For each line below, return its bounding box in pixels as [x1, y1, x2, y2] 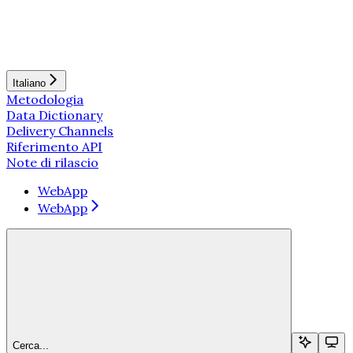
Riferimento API [6, 138, 102, 154]
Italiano [13, 76, 46, 89]
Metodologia [6, 91, 84, 107]
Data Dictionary [6, 106, 102, 123]
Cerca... [13, 339, 49, 351]
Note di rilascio [6, 154, 98, 170]
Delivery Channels [6, 122, 113, 139]
